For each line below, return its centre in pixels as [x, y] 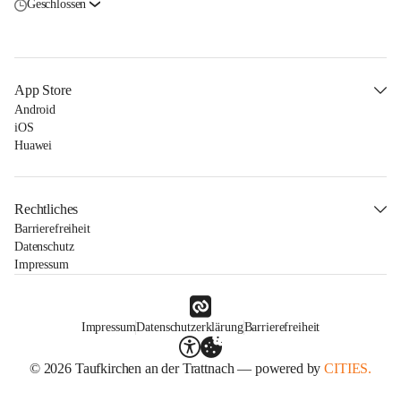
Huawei [34, 145]
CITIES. [348, 368]
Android [35, 110]
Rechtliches [47, 209]
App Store [43, 90]
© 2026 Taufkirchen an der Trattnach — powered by [177, 368]
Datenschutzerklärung [190, 327]
